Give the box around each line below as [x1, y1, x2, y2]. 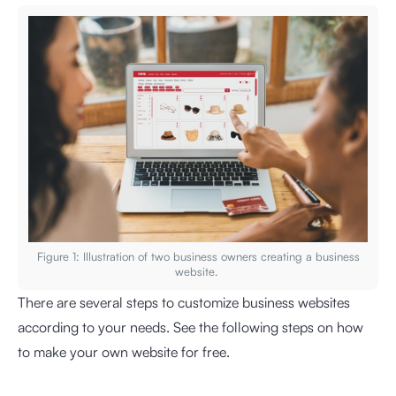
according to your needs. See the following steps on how [18, 317, 363, 336]
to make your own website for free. [18, 342, 230, 361]
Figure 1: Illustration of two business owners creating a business [36, 248, 360, 263]
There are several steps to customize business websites [18, 293, 350, 311]
